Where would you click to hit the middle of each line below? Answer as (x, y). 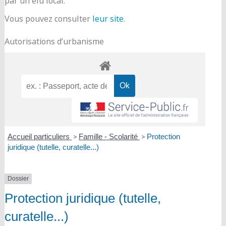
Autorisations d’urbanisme (54, 41)
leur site (108, 19)
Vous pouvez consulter (48, 19)
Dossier (18, 179)
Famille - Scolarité (109, 137)
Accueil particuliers (40, 137)
